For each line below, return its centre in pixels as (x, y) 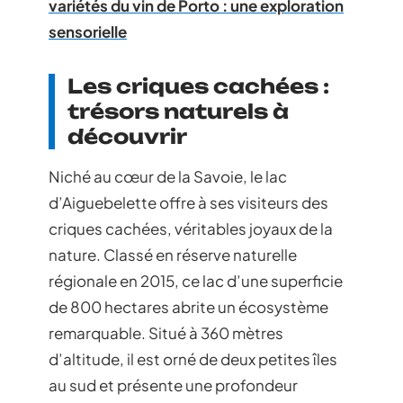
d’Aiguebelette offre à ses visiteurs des (188, 202)
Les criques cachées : (198, 85)
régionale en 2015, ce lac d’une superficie (196, 280)
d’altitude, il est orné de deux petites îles (193, 358)
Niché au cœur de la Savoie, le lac (168, 176)
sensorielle (88, 31)
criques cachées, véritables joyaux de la (191, 228)
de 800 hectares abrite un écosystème (188, 306)
